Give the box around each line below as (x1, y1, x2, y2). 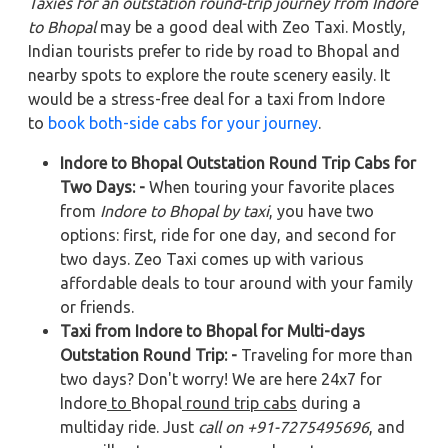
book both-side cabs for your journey (48, 113, 318, 132)
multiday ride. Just (60, 417, 194, 436)
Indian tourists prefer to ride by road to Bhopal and (28, 41, 400, 60)
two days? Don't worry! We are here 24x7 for (60, 369, 382, 388)
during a (301, 393, 361, 412)
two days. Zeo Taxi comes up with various (60, 249, 364, 268)
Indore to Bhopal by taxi (100, 201, 269, 220)
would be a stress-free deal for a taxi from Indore (28, 89, 385, 108)
